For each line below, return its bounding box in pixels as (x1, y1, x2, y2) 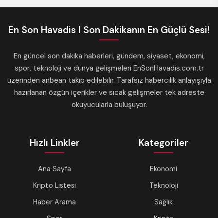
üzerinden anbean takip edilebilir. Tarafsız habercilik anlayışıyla (7, 75, 211, 85)
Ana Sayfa (38, 164, 71, 173)
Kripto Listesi (33, 181, 76, 190)
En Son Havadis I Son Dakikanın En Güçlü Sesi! (8, 23, 210, 36)
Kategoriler (139, 136, 188, 149)
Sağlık (154, 197, 173, 206)
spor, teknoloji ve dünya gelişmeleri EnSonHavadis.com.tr (14, 63, 204, 73)
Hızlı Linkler (29, 136, 80, 149)
